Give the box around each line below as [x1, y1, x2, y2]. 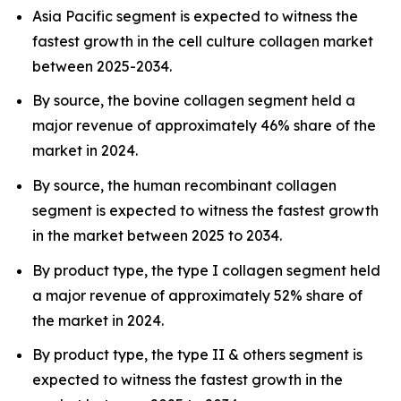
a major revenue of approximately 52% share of [32, 286, 363, 304]
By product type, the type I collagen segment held [32, 260, 380, 279]
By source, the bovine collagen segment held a [32, 91, 355, 110]
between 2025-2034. [32, 56, 172, 75]
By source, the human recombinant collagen [32, 175, 337, 194]
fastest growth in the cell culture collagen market [32, 31, 373, 50]
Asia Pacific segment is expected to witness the [32, 6, 358, 25]
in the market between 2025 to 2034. [32, 226, 282, 244]
